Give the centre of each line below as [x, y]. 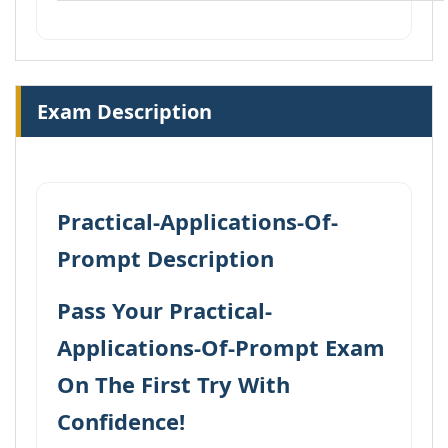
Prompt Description [165, 258]
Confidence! [121, 421]
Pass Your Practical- [164, 310]
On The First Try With [173, 384]
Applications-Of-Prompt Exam [221, 347]
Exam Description [124, 111]
